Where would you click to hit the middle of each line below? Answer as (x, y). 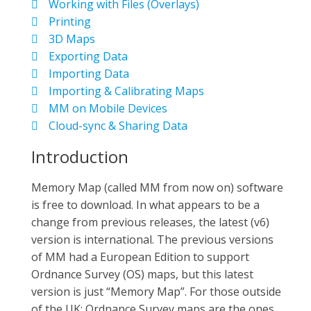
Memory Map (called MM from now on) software (157, 187)
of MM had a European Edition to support (140, 257)
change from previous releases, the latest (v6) (150, 222)
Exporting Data (88, 56)
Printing (70, 22)
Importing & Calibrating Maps (126, 91)
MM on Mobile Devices (108, 108)
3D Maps (72, 39)
